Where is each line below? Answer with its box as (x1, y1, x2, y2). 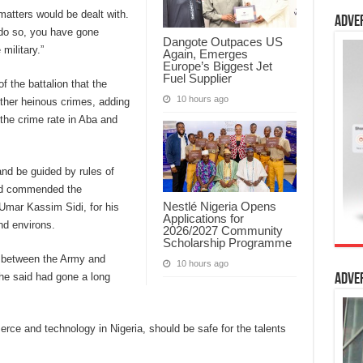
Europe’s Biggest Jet (162, 58, 272, 73)
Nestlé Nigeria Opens (162, 199, 276, 213)
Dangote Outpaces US (162, 34, 283, 49)
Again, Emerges (162, 46, 248, 61)
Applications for (162, 211, 244, 225)
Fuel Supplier (162, 70, 232, 85)
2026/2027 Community (162, 223, 283, 237)
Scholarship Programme (162, 235, 292, 250)
